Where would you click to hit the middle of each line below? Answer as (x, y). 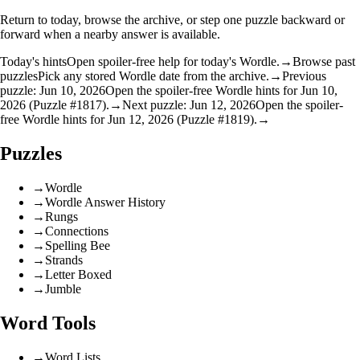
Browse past (324, 62)
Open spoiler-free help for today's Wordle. (173, 62)
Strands (64, 260)
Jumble (63, 289)
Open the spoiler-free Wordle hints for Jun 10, (221, 91)
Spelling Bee (78, 246)
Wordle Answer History (105, 202)
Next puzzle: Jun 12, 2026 (189, 105)
